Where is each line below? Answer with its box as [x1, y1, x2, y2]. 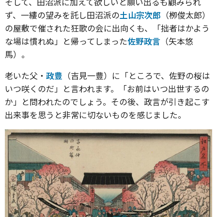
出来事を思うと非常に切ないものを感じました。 [5, 108, 186, 121]
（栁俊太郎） [161, 9, 210, 21]
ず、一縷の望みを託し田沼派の [5, 9, 120, 21]
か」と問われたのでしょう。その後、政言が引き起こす [5, 95, 210, 108]
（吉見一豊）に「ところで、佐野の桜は [62, 69, 210, 81]
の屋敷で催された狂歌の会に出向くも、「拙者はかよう [5, 22, 210, 34]
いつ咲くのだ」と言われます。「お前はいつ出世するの [5, 82, 209, 94]
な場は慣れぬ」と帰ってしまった [5, 35, 127, 47]
